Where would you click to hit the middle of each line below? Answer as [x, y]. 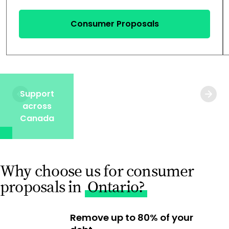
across [37, 106]
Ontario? [116, 187]
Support [37, 94]
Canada [37, 118]
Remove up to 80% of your [131, 217]
